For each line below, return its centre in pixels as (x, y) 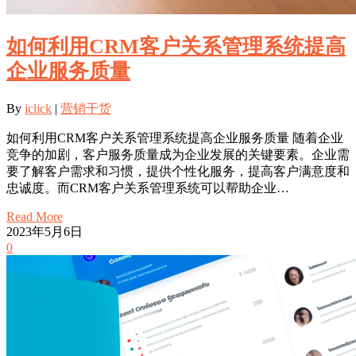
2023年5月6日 (44, 231)
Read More (35, 216)
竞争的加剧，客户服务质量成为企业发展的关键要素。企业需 (178, 154)
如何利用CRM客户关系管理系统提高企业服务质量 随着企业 (175, 137)
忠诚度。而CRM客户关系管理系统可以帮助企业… (148, 188)
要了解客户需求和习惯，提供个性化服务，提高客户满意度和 (178, 171)
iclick (38, 108)
